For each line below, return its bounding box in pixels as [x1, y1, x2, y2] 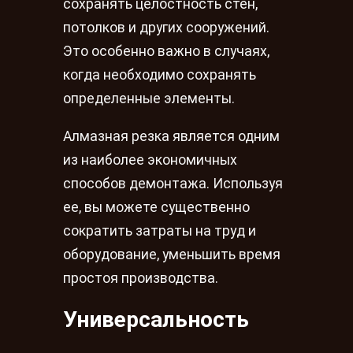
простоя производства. [63, 270, 218, 287]
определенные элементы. [63, 91, 235, 107]
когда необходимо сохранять [63, 67, 256, 84]
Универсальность [63, 306, 249, 333]
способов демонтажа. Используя [63, 176, 283, 192]
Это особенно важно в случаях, [63, 43, 269, 60]
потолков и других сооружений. [63, 20, 269, 36]
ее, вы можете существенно [63, 199, 250, 216]
